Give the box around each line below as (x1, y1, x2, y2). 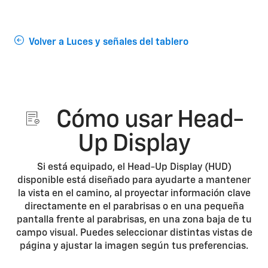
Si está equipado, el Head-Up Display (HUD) (36, 163, 232, 172)
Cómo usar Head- (51, 108, 243, 132)
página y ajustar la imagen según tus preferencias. (20, 242, 248, 251)
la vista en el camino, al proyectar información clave (17, 189, 251, 199)
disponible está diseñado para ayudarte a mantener (17, 176, 251, 185)
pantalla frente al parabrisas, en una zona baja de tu (16, 215, 252, 225)
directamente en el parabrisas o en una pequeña (24, 202, 244, 212)
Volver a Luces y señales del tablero (29, 37, 188, 47)
